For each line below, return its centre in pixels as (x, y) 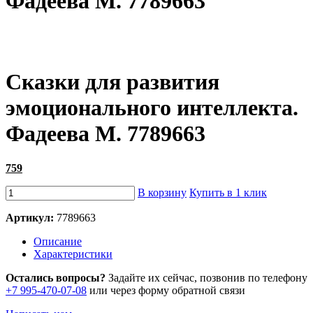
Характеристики (73, 254)
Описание (58, 241)
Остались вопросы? (56, 277)
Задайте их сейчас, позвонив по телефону (206, 277)
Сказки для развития (112, 82)
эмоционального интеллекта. (152, 108)
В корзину (162, 192)
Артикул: (30, 217)
